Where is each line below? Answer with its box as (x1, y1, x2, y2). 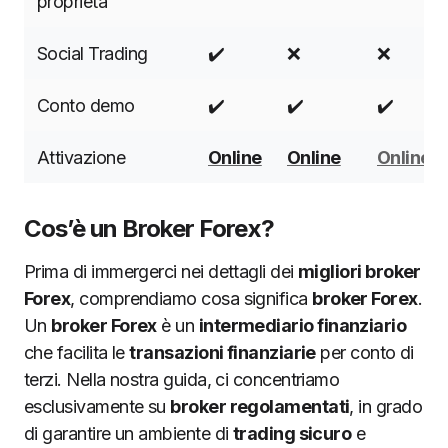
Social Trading (37, 43, 148, 64)
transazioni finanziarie (129, 342, 316, 363)
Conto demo (37, 95, 135, 116)
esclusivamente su (24, 396, 171, 417)
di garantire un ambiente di (24, 423, 233, 444)
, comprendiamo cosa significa (70, 288, 313, 309)
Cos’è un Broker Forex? (24, 214, 274, 243)
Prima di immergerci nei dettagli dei (24, 261, 299, 282)
